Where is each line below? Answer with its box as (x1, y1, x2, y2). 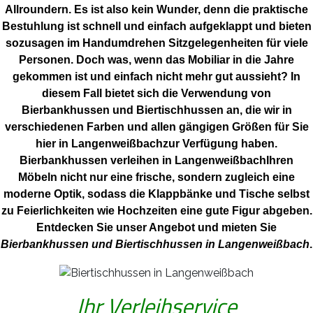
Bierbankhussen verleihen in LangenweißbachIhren (20, 154, 293, 167)
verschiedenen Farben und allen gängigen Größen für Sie (4, 121, 309, 133)
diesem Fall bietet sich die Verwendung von (42, 87, 271, 100)
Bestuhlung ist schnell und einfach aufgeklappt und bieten (1, 20, 312, 33)
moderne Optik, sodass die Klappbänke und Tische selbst (3, 188, 310, 201)
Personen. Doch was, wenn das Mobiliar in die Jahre (19, 54, 294, 66)
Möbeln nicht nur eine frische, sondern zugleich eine (18, 171, 295, 184)
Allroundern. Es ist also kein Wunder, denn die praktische (5, 3, 308, 16)
